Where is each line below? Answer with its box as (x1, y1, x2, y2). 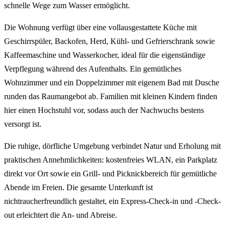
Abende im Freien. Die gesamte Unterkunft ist (4, 183, 153, 192)
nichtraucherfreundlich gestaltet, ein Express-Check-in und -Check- (4, 197, 221, 206)
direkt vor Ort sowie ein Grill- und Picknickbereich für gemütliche (4, 169, 217, 178)
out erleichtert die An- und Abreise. (4, 211, 117, 220)
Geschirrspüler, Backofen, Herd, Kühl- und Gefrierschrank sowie (4, 37, 215, 46)
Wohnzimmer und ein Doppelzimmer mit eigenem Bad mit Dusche (4, 78, 219, 87)
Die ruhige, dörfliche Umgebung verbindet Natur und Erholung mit (4, 142, 221, 151)
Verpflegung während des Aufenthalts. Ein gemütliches (4, 64, 181, 74)
